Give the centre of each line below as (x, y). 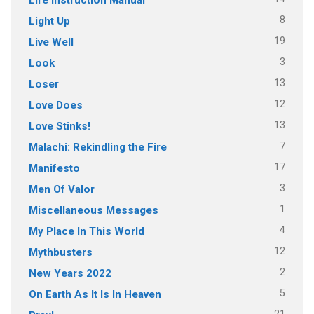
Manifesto (54, 168)
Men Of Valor (61, 189)
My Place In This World (86, 231)
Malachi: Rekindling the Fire (97, 147)
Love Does (55, 105)
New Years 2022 (70, 273)
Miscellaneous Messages (93, 210)
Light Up (49, 21)
